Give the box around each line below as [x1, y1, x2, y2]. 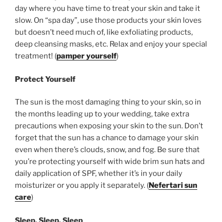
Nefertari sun [149, 181, 197, 190]
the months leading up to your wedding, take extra [15, 110, 189, 119]
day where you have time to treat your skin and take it [15, 4, 200, 13]
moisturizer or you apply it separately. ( [15, 181, 149, 190]
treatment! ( [15, 52, 56, 61]
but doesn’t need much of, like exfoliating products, [15, 28, 193, 37]
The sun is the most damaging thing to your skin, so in [15, 98, 201, 107]
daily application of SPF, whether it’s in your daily [15, 169, 182, 178]
